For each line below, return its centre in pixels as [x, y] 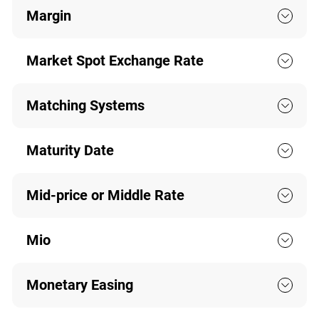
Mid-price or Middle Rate [105, 195]
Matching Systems [85, 106]
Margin [48, 16]
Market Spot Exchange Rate [115, 61]
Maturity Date [70, 151]
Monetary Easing [79, 285]
